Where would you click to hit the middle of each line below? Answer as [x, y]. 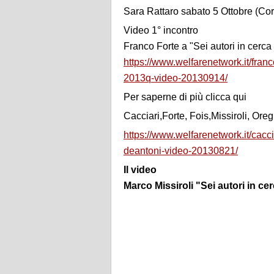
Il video [140, 170]
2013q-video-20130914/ [176, 78]
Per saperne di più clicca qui [185, 97]
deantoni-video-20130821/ [181, 151]
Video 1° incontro [161, 31]
